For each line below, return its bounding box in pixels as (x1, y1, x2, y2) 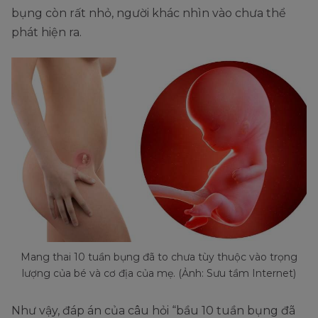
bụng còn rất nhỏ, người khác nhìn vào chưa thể (11, 6, 286, 21)
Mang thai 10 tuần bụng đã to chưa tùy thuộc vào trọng (21, 251, 297, 264)
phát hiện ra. (11, 26, 82, 40)
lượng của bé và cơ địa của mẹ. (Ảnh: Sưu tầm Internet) (22, 267, 296, 280)
